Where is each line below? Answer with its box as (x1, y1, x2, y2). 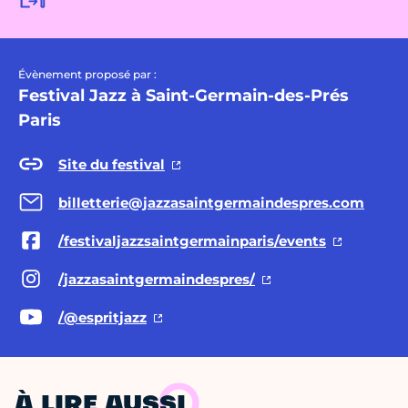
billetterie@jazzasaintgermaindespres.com (58, 193, 364, 211)
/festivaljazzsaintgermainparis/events (58, 231, 326, 250)
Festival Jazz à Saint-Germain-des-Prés (18, 86, 349, 107)
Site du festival (58, 155, 165, 173)
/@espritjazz (58, 308, 147, 326)
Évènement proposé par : (18, 67, 157, 82)
